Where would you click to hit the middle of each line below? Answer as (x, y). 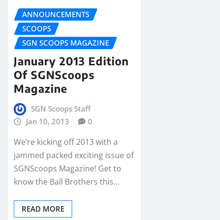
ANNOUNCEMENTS (56, 14)
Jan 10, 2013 (47, 121)
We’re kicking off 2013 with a (66, 142)
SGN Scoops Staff (60, 108)
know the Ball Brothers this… (67, 182)
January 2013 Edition (71, 61)
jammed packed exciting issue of (74, 155)
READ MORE (43, 209)
